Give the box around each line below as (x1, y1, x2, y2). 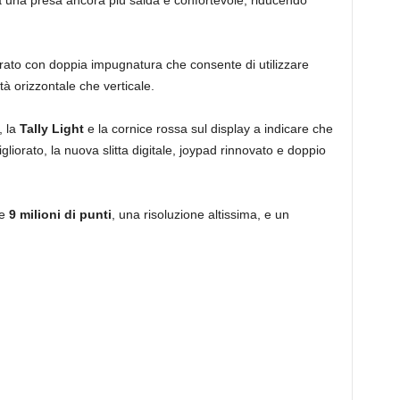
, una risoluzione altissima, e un (111, 206, 289, 221)
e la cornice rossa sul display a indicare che (87, 121, 333, 136)
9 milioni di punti (8, 206, 112, 221)
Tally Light (19, 121, 87, 136)
